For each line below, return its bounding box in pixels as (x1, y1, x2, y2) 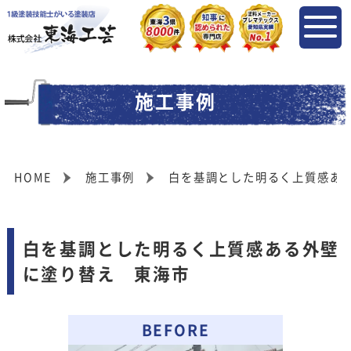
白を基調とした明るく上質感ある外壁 (22, 240, 340, 258)
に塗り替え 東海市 (22, 265, 190, 283)
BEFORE (141, 322, 210, 338)
